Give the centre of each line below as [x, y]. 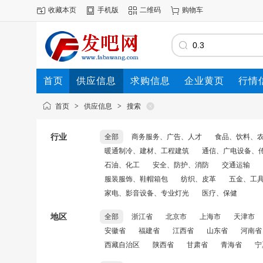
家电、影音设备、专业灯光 [147, 193]
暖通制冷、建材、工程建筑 [147, 151]
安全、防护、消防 [181, 165]
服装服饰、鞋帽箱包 [136, 179]
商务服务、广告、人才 [167, 137]
